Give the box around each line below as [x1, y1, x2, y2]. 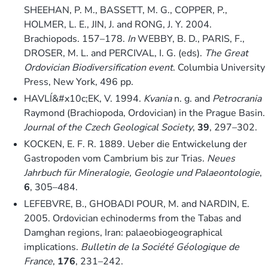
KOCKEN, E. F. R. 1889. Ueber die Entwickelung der [24, 137, 247, 151]
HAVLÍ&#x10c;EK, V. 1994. [24, 92, 144, 105]
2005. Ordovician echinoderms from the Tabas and [24, 211, 241, 225]
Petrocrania [212, 92, 261, 105]
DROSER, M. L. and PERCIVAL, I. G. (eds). [24, 46, 205, 60]
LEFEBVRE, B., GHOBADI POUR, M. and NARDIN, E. [24, 197, 249, 211]
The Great [205, 46, 248, 60]
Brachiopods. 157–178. [24, 32, 127, 45]
